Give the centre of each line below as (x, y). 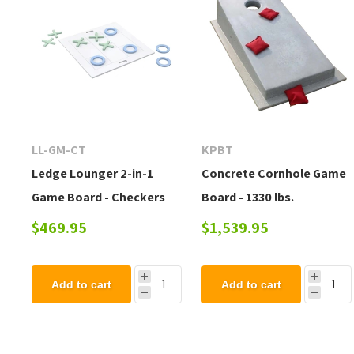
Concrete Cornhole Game (274, 173)
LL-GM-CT (59, 149)
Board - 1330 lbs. (248, 197)
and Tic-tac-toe (76, 220)
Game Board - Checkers (99, 197)
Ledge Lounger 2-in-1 (93, 173)
